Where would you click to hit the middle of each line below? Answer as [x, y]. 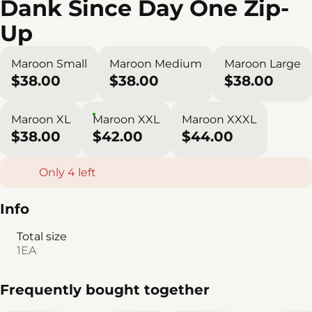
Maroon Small [49, 64]
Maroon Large [263, 64]
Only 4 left [68, 172]
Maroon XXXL [219, 119]
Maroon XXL [126, 119]
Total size [42, 236]
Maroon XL [41, 119]
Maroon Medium [156, 64]
